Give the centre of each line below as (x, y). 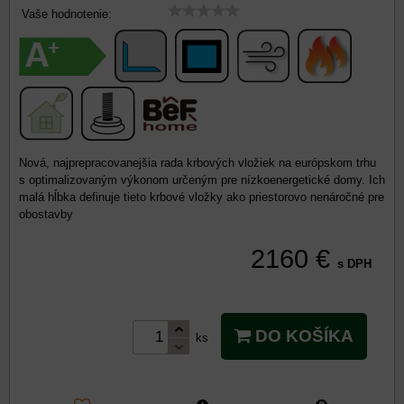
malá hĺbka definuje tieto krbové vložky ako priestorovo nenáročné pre (202, 197)
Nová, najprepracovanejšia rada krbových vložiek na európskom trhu (197, 163)
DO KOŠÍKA (302, 336)
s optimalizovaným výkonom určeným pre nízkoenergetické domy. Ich (202, 180)
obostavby (46, 214)
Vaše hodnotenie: (67, 14)
